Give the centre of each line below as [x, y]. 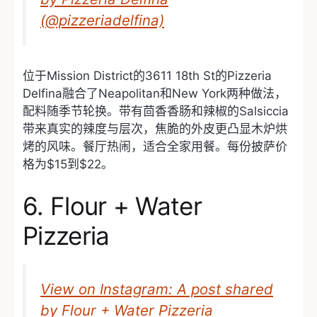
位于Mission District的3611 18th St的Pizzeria [147, 75]
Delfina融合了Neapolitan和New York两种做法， [155, 93]
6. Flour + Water [112, 206]
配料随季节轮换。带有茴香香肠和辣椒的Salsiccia [156, 111]
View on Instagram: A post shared [157, 289]
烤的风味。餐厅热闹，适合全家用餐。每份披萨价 [155, 146]
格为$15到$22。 [68, 164]
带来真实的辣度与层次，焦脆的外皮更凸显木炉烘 [155, 128]
